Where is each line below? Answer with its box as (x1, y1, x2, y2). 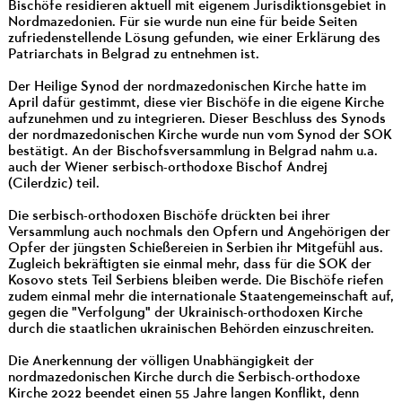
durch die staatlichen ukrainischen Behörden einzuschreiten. (7, 322, 374, 337)
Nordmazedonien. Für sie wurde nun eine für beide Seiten (7, 15, 357, 31)
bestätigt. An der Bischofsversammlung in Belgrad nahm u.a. (7, 144, 378, 160)
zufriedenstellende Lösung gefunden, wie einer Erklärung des (7, 31, 380, 47)
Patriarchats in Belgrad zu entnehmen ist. (7, 48, 259, 63)
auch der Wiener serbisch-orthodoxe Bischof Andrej (7, 161, 328, 176)
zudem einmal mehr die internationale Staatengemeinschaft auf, (7, 290, 394, 305)
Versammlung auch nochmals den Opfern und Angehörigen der (7, 225, 390, 240)
